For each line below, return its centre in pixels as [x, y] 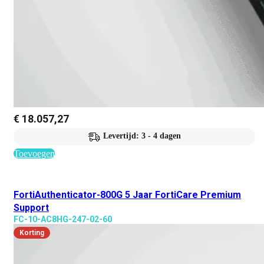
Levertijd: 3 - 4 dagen [142, 136]
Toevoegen [34, 154]
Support [31, 208]
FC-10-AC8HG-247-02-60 [63, 219]
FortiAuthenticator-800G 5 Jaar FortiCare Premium [127, 195]
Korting [32, 233]
